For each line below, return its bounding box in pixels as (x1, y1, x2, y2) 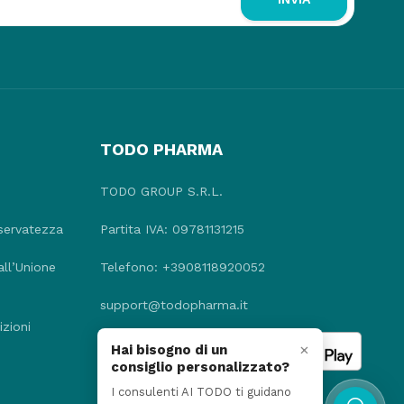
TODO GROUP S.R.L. (99, 183, 223, 198)
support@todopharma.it (99, 297, 248, 312)
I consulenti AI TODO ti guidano (111, 385, 291, 399)
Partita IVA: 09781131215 (99, 221, 244, 236)
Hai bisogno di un (111, 342, 227, 358)
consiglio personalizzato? (111, 359, 289, 375)
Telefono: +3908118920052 (99, 259, 265, 274)
